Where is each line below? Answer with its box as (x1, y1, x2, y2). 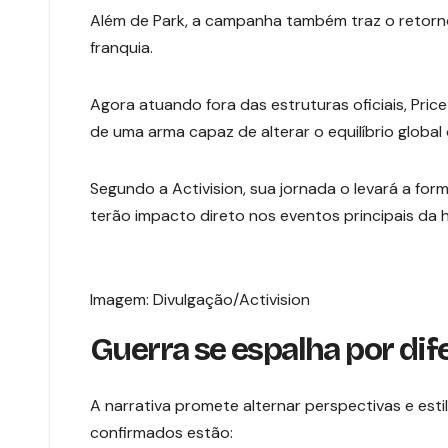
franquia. (90, 36, 153, 58)
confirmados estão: (90, 421, 233, 443)
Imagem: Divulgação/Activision (90, 288, 310, 310)
